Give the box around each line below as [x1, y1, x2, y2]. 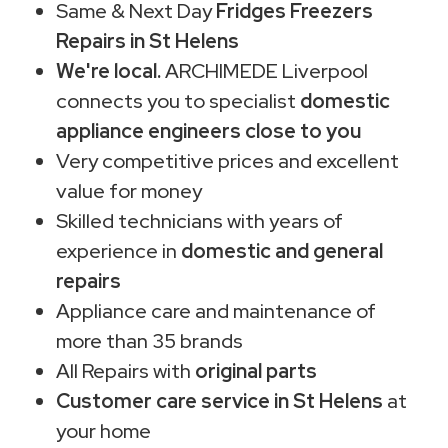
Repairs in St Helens [56, 27, 239, 54]
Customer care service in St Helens [56, 387, 383, 414]
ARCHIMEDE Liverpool [161, 57, 368, 84]
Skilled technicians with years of [56, 207, 343, 234]
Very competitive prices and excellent [56, 147, 399, 174]
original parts [195, 357, 317, 384]
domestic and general [181, 237, 383, 264]
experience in [56, 237, 181, 264]
